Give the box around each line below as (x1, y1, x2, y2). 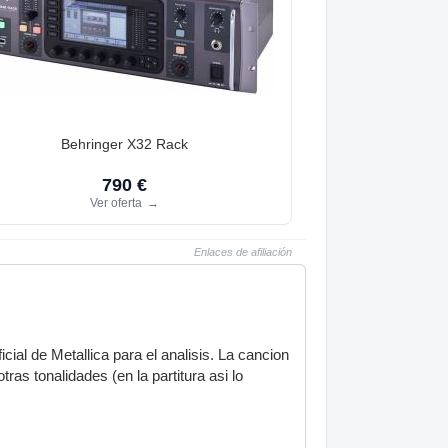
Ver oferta (89, 195, 145, 210)
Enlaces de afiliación (194, 245, 292, 258)
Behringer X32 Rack (60, 135, 188, 152)
